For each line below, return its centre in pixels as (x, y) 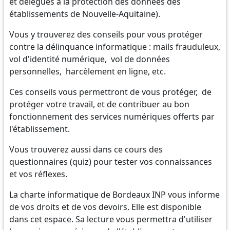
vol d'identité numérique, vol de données (90, 59)
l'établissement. (40, 129)
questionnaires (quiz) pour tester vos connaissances (111, 161)
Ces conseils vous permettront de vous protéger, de (110, 92)
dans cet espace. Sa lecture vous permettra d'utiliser (111, 219)
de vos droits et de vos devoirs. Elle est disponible (105, 207)
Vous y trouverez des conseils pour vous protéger (106, 34)
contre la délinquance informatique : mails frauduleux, (115, 46)
